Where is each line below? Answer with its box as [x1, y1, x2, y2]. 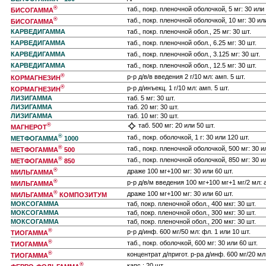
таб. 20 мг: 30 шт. [127, 103, 179, 110]
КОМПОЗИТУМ [58, 191, 107, 198]
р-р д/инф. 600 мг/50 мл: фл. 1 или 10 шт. [127, 228, 251, 235]
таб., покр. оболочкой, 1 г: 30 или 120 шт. [127, 134, 249, 141]
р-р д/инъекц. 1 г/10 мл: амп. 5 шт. [127, 84, 229, 91]
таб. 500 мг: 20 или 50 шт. [137, 122, 215, 129]
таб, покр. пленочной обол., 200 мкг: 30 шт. [127, 218, 256, 225]
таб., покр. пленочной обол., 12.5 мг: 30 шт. [127, 62, 256, 69]
